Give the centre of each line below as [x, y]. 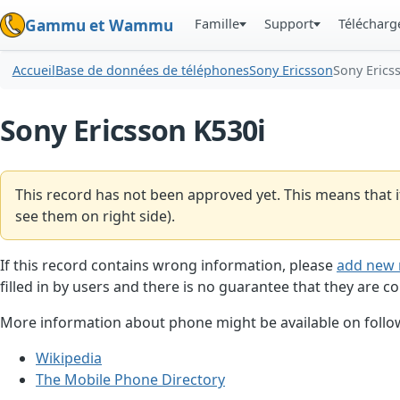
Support [289, 23]
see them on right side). [95, 217]
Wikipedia [69, 358]
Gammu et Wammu [99, 25]
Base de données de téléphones [152, 71]
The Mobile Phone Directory [130, 379]
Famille [217, 23]
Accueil [33, 71]
